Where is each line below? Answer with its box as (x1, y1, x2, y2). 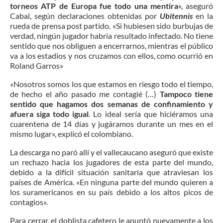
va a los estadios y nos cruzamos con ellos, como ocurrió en (10, 50, 213, 60)
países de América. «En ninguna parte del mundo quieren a (10, 177, 213, 187)
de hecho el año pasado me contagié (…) (10, 89, 160, 99)
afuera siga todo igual (10, 109, 89, 118)
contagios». (10, 197, 48, 207)
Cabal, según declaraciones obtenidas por (10, 10, 160, 20)
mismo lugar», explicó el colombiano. (10, 128, 133, 138)
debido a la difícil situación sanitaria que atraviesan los (10, 167, 213, 177)
